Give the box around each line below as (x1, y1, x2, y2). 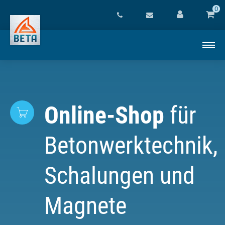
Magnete (44, 191, 127, 220)
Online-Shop (44, 101, 164, 130)
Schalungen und (44, 161, 195, 190)
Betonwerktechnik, (44, 131, 217, 160)
